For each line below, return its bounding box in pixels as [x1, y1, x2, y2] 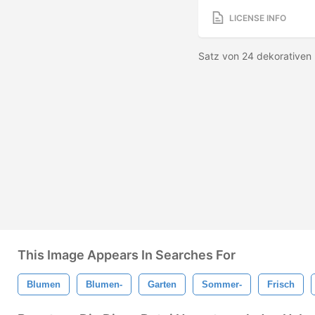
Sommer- [202, 279, 242, 290]
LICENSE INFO [229, 12, 286, 23]
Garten [148, 279, 176, 290]
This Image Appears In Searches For [18, 247, 236, 262]
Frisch [267, 279, 295, 290]
